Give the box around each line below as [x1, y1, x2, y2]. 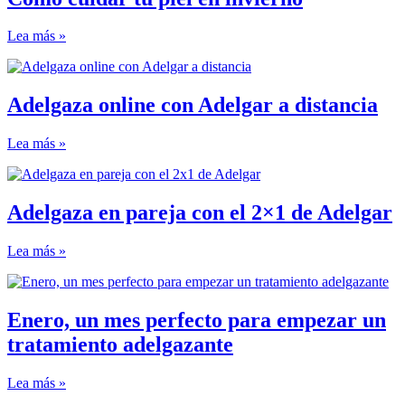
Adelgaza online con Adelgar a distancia [7, 93, 378, 118]
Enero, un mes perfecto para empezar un [7, 307, 386, 332]
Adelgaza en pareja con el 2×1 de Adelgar [7, 201, 392, 225]
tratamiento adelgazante [7, 332, 233, 356]
